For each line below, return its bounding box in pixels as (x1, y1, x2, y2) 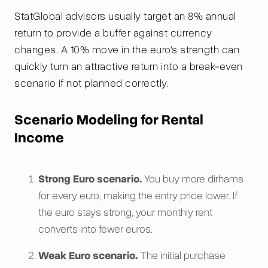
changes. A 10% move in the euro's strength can (14, 42, 239, 57)
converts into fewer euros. (38, 222, 153, 236)
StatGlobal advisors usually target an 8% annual (14, 9, 236, 23)
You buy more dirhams (142, 172, 243, 186)
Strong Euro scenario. (38, 172, 142, 186)
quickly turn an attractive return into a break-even (14, 59, 243, 74)
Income (14, 128, 64, 147)
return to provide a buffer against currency (14, 26, 212, 40)
